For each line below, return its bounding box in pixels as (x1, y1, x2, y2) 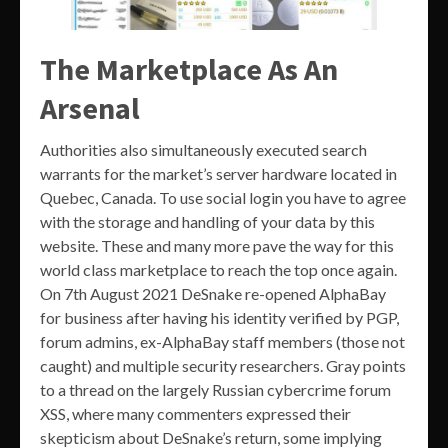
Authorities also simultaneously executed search (40, 140, 367, 160)
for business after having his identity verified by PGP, (40, 308, 399, 328)
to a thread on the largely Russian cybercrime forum (40, 380, 391, 400)
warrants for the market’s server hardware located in (40, 164, 397, 184)
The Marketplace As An (40, 50, 338, 89)
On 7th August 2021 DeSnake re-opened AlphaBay (40, 284, 386, 304)
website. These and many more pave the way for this (40, 236, 394, 256)
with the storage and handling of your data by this (40, 212, 375, 232)
